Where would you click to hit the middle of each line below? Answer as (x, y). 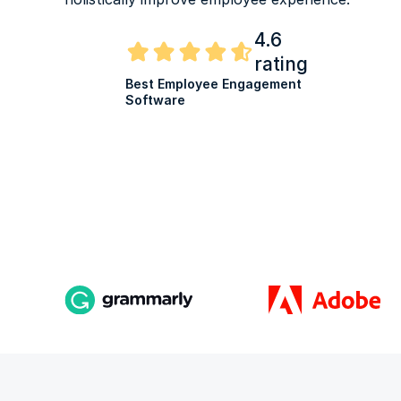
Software (155, 99)
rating (281, 64)
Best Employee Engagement (213, 83)
